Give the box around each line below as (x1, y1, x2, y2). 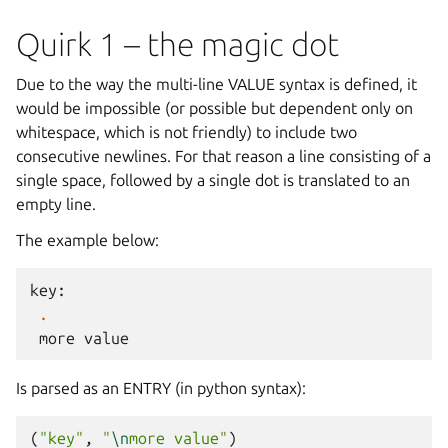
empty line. (16, 195, 96, 213)
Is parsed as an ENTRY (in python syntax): (16, 379, 306, 397)
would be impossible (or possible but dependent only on (16, 99, 413, 117)
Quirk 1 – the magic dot (16, 26, 339, 62)
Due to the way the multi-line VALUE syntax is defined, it (16, 75, 417, 93)
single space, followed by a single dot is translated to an (16, 171, 410, 189)
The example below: (16, 231, 159, 249)
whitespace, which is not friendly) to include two (16, 123, 357, 141)
